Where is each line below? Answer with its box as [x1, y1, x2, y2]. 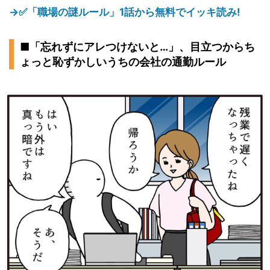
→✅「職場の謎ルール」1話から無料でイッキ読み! [9, 6, 240, 18]
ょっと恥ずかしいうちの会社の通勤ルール [20, 55, 226, 68]
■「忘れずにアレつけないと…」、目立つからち [20, 40, 255, 53]
